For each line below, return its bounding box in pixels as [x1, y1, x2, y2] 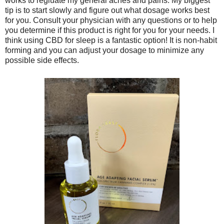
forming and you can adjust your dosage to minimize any [5, 46, 204, 55]
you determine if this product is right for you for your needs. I [5, 26, 214, 35]
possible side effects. [5, 56, 81, 65]
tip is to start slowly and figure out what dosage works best [5, 6, 209, 15]
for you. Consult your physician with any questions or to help [5, 16, 217, 25]
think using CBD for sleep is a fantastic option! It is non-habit [5, 36, 217, 45]
